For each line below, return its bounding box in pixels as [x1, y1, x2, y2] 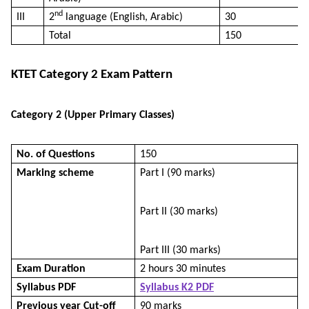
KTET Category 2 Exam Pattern [11, 68, 172, 81]
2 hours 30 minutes [140, 263, 226, 275]
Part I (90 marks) [140, 167, 215, 179]
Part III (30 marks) [140, 244, 221, 256]
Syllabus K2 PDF [140, 281, 214, 293]
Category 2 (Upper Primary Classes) [11, 109, 175, 121]
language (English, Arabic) [63, 11, 183, 23]
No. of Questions [17, 148, 94, 160]
